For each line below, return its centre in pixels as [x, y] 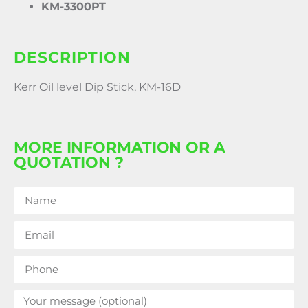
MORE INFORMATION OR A [120, 147]
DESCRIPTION [72, 58]
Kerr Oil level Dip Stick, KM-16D [97, 87]
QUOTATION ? [69, 162]
